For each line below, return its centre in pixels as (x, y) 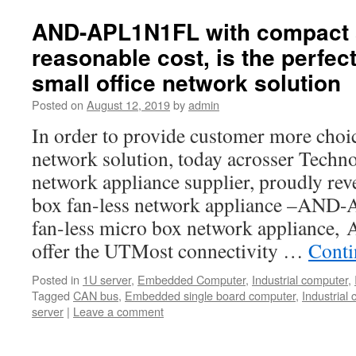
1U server (107, 279)
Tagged (51, 295)
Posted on (58, 104)
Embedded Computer (192, 279)
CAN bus (96, 295)
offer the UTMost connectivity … (170, 250)
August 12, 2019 (128, 104)
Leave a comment (118, 311)
